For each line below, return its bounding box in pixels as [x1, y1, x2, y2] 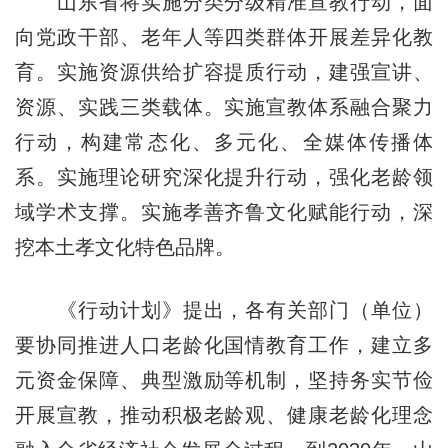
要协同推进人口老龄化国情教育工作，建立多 [14, 333, 434, 356]
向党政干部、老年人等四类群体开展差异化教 [14, 25, 434, 48]
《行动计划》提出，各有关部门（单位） [14, 298, 434, 321]
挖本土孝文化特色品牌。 [14, 235, 235, 258]
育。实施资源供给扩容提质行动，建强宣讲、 [14, 60, 434, 83]
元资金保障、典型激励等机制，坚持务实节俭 [14, 368, 434, 391]
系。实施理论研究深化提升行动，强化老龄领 [14, 165, 434, 188]
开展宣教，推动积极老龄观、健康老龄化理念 [14, 403, 434, 426]
